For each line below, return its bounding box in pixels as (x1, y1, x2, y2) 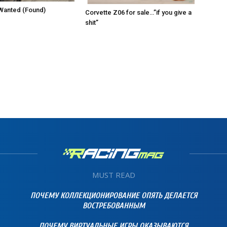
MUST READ (92, 169, 135, 180)
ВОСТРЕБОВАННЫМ (82, 201, 145, 210)
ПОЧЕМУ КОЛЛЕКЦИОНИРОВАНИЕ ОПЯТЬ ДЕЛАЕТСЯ (30, 191, 197, 200)
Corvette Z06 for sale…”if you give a (85, 8, 192, 16)
